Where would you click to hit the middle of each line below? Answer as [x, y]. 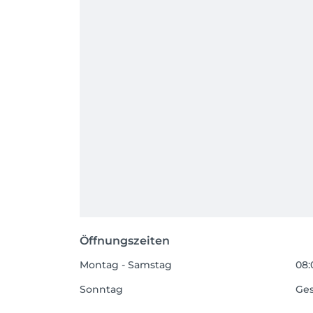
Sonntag [101, 290]
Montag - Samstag [126, 265]
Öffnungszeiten [125, 241]
